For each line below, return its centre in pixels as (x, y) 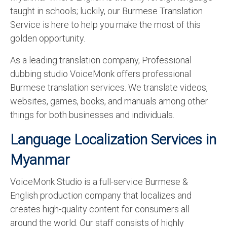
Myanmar (40, 160)
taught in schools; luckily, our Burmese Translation (106, 11)
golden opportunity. (48, 39)
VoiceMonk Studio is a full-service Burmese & (99, 181)
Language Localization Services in (113, 140)
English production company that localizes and (101, 195)
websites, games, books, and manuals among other (109, 101)
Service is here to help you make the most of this (105, 25)
